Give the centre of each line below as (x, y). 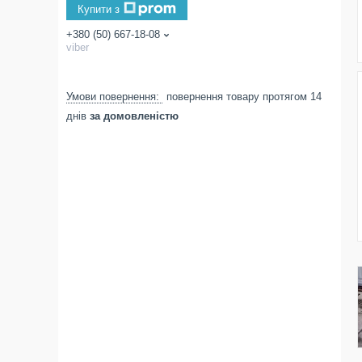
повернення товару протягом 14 (244, 97)
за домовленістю (134, 116)
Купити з (99, 9)
